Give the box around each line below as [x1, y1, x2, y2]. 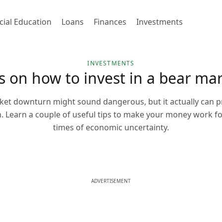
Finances [94, 16, 126, 27]
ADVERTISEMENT [91, 177, 131, 184]
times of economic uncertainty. [53, 122, 169, 133]
